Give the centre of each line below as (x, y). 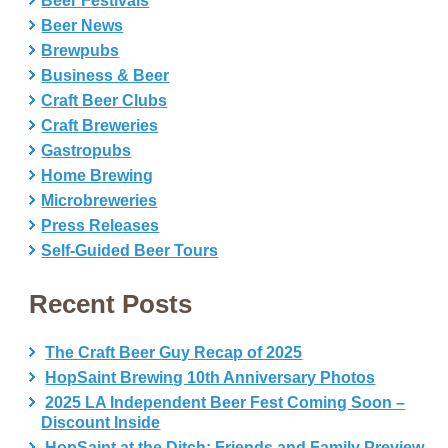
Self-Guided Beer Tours (130, 250)
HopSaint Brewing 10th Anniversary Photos (210, 377)
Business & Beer (105, 75)
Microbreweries (99, 200)
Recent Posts (111, 304)
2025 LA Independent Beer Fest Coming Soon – (225, 402)
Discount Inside (101, 422)
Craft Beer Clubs (104, 100)
